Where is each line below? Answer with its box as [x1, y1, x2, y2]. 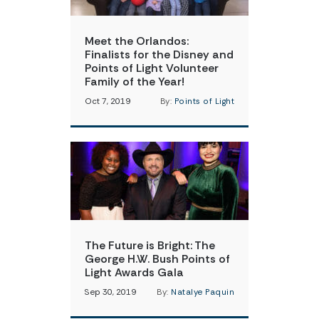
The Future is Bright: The [85, 238, 215, 253]
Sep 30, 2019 [85, 287, 136, 298]
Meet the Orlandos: [85, 33, 189, 48]
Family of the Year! [85, 74, 184, 89]
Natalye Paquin [171, 287, 234, 298]
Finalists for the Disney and [85, 47, 234, 62]
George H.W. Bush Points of [85, 251, 230, 266]
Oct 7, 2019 [85, 96, 130, 107]
